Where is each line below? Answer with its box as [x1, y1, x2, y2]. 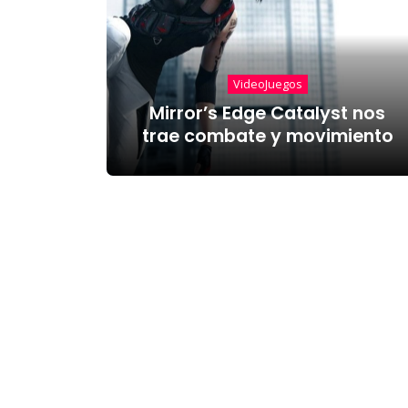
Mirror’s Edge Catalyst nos [149, 100, 386, 126]
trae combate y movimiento [141, 123, 393, 148]
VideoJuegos [232, 76, 302, 93]
